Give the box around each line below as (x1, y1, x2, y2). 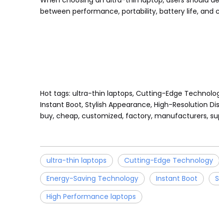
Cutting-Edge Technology (124, 155, 213, 165)
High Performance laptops (46, 192, 136, 201)
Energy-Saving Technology (46, 174, 138, 183)
